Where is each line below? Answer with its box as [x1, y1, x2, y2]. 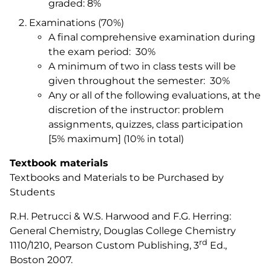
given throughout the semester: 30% [48, 75, 230, 87]
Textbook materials [10, 157, 108, 169]
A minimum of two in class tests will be [48, 60, 236, 72]
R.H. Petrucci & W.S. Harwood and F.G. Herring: [10, 211, 233, 222]
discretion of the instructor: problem [48, 104, 224, 116]
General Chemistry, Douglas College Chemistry [10, 225, 236, 237]
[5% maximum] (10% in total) [48, 133, 184, 145]
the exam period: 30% [48, 46, 155, 57]
